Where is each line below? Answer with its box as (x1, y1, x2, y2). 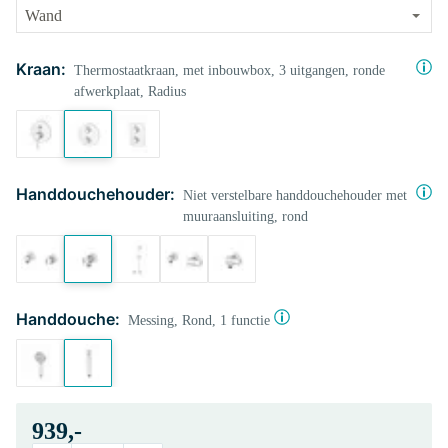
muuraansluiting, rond (183, 209, 308, 224)
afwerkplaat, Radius (74, 84, 186, 99)
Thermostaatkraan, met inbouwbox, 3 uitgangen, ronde (74, 63, 385, 78)
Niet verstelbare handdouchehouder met (183, 188, 407, 203)
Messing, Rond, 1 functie (128, 313, 270, 328)
